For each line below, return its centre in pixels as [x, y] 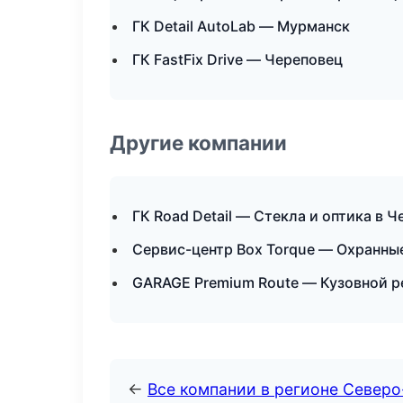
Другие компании [198, 143]
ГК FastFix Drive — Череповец [237, 59]
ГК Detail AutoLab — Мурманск [241, 26]
